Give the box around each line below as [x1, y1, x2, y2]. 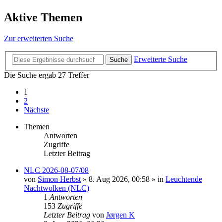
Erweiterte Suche [134, 55, 187, 64]
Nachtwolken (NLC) [24, 184, 89, 193]
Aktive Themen [4, 10, 82, 24]
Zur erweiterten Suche [4, 34, 73, 43]
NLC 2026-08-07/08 [24, 166, 89, 175]
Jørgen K [106, 211, 135, 220]
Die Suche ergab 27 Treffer [4, 71, 89, 80]
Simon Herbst [38, 175, 81, 184]
